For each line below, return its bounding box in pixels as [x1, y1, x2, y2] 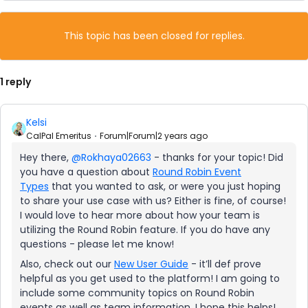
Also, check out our [20, 257, 114, 271]
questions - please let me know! [20, 237, 174, 251]
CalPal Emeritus [26, 130, 91, 142]
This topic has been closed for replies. [63, 29, 245, 43]
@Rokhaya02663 [71, 151, 151, 164]
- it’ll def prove [188, 257, 261, 271]
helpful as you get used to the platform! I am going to [20, 272, 280, 285]
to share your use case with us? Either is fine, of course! [20, 194, 286, 208]
